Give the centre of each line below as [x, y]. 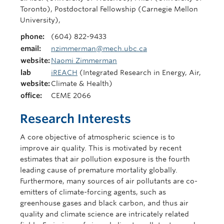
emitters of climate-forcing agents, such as [93, 192]
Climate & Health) [82, 83]
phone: [32, 36]
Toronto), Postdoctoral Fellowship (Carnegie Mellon [109, 9]
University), [40, 20]
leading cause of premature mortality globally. [99, 170]
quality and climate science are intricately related [104, 214]
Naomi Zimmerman [84, 60]
